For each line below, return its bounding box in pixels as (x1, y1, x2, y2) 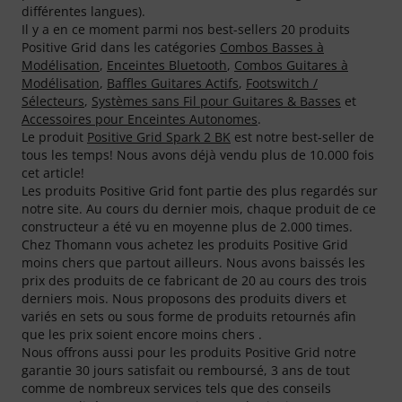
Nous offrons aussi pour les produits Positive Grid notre (22, 344, 356, 362)
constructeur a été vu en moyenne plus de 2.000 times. (22, 218, 353, 236)
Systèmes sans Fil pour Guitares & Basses (92, 92, 341, 110)
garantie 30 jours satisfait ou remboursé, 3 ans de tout (22, 362, 350, 380)
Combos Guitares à (234, 57, 348, 74)
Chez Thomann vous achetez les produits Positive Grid (22, 236, 348, 254)
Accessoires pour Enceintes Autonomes (22, 110, 258, 128)
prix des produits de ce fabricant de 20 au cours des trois (22, 272, 367, 290)
